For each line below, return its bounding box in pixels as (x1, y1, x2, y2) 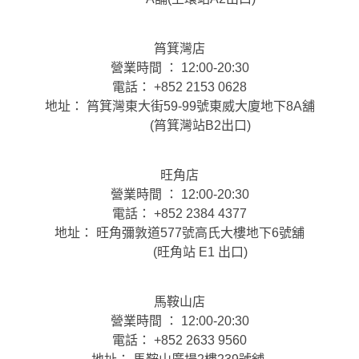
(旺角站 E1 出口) (111, 245, 248, 260)
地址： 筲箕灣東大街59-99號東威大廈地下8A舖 (44, 99, 315, 114)
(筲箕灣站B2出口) (108, 119, 251, 133)
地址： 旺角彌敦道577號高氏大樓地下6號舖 (54, 226, 305, 240)
